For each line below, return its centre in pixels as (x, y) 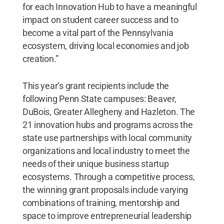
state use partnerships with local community (107, 137)
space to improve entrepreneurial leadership (107, 215)
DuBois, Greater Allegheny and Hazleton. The (109, 111)
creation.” (40, 58)
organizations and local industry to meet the (106, 150)
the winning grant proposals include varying (105, 189)
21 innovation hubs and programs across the (107, 124)
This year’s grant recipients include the (95, 85)
